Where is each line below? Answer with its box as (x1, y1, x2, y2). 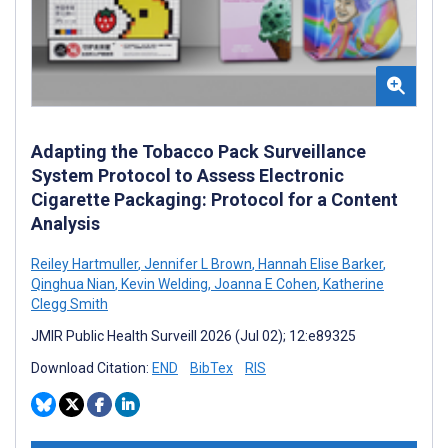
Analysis (31, 212, 100, 234)
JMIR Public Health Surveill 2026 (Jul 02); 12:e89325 (31, 327, 356, 344)
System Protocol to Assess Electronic (31, 164, 344, 186)
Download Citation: (31, 359, 152, 376)
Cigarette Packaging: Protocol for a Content (31, 188, 398, 210)
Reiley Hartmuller (31, 255, 138, 272)
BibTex (190, 359, 233, 376)
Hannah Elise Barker (255, 255, 383, 272)
